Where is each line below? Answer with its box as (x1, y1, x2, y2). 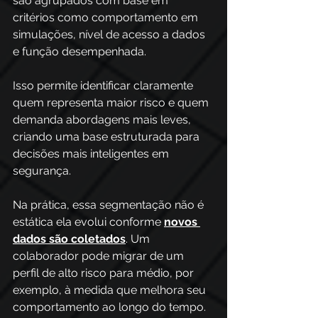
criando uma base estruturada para (13, 130, 202, 143)
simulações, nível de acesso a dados (13, 28, 208, 41)
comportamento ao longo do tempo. (13, 300, 209, 314)
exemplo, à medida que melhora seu (13, 283, 209, 297)
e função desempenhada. (13, 45, 149, 58)
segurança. (13, 164, 71, 177)
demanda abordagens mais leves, (13, 113, 194, 126)
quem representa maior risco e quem (13, 96, 212, 109)
